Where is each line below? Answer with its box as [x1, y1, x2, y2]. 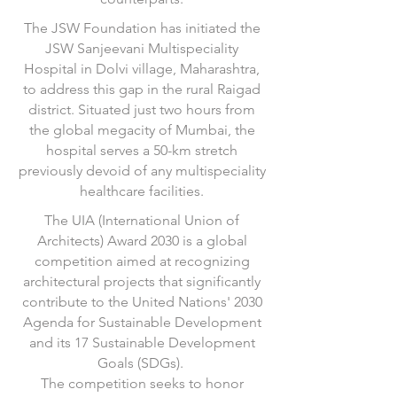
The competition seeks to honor [40, 375, 244, 392]
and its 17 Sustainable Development [28, 334, 255, 351]
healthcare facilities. [80, 183, 204, 199]
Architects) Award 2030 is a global [36, 232, 247, 249]
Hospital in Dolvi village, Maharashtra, [24, 60, 260, 77]
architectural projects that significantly [23, 273, 261, 290]
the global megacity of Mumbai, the [28, 121, 255, 138]
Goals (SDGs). [97, 354, 187, 371]
